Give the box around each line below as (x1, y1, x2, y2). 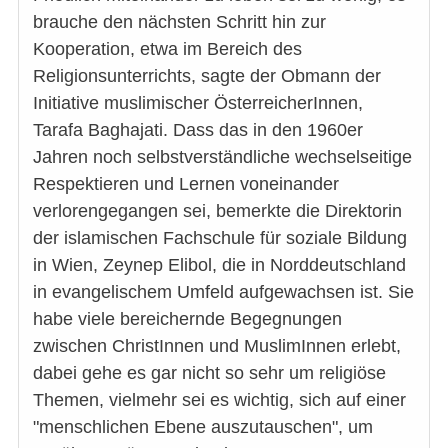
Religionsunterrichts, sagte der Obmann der (33, 65, 381, 86)
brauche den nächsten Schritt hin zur (33, 11, 326, 32)
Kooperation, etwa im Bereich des (33, 38, 302, 59)
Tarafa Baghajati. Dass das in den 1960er (33, 119, 363, 140)
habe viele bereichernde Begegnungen (33, 308, 342, 329)
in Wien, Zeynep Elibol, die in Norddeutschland (33, 254, 406, 275)
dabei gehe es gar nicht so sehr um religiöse (33, 362, 386, 383)
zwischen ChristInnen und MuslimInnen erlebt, (33, 335, 401, 356)
